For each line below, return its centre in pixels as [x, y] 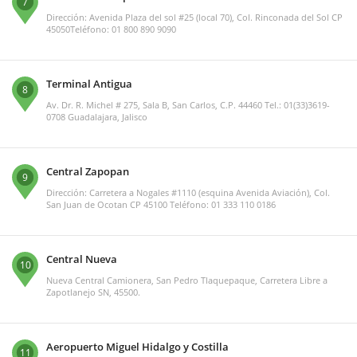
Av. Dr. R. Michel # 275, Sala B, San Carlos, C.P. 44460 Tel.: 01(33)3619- [188, 105]
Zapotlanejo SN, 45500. [93, 292]
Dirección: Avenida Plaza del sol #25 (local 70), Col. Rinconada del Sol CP [194, 18]
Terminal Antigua [89, 84]
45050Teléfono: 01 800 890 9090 [111, 29]
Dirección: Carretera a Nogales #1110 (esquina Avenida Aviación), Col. [188, 193]
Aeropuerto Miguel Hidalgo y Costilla [137, 347]
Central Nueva [82, 259]
